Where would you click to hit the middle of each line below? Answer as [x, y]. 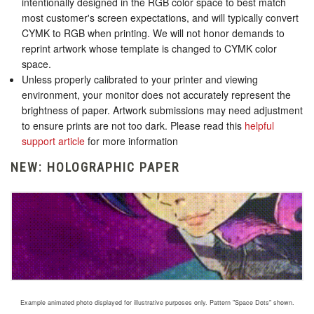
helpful [260, 126]
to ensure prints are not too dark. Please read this [134, 126]
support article [54, 141]
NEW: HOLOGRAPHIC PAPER [95, 168]
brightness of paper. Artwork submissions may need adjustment [163, 110]
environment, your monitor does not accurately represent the [157, 95]
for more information [132, 141]
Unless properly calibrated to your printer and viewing [140, 80]
